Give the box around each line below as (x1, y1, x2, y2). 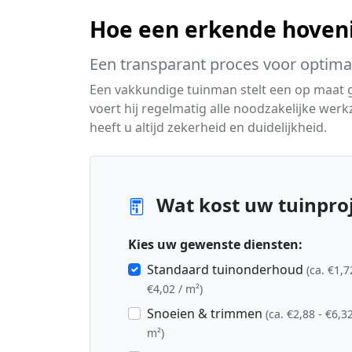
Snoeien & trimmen (147, 305, 266, 322)
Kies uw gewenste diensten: (128, 236, 302, 253)
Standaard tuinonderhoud (147, 261, 306, 278)
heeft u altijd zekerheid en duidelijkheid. (90, 119, 327, 136)
